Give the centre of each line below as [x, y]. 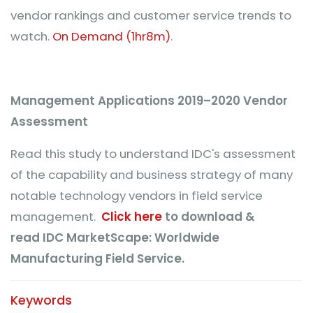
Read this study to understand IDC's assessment [153, 154]
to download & [209, 217]
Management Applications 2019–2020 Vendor [149, 101]
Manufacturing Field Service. [97, 259]
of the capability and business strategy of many [152, 175]
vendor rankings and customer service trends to [151, 15]
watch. [31, 36]
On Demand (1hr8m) [111, 36]
